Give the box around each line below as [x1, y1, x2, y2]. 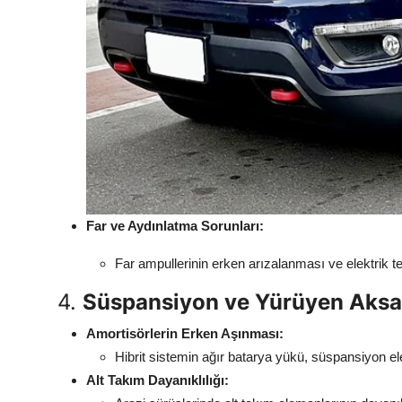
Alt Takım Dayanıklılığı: [86, 371, 229, 388]
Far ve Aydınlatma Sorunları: [86, 217, 264, 233]
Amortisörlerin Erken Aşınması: [86, 325, 284, 341]
